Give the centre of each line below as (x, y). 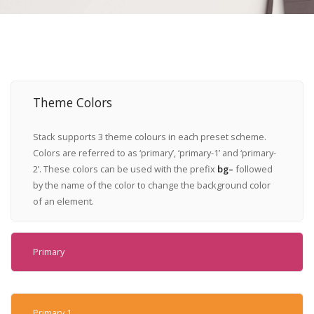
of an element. (63, 202)
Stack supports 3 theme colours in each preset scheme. (149, 137)
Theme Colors (72, 102)
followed (253, 169)
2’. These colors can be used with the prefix (125, 169)
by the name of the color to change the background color (151, 185)
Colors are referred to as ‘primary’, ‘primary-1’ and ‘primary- (154, 153)
